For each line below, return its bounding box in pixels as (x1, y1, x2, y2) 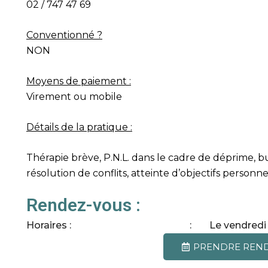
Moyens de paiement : (26, 75, 131, 87)
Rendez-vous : (26, 194, 141, 215)
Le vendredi (209, 220, 266, 231)
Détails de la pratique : (26, 121, 132, 133)
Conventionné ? (26, 29, 102, 41)
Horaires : (26, 220, 71, 231)
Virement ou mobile (26, 91, 122, 102)
